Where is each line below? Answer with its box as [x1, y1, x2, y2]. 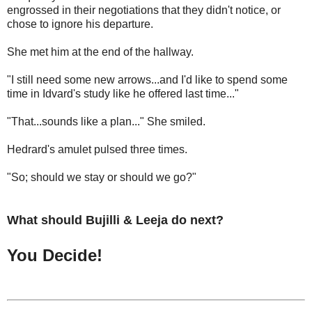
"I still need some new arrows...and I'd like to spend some [7, 74, 288, 86]
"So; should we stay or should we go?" [7, 171, 196, 184]
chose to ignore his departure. [7, 18, 153, 31]
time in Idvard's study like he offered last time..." [7, 88, 239, 100]
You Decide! [7, 246, 102, 265]
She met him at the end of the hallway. [7, 46, 194, 58]
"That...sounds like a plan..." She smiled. [7, 116, 205, 128]
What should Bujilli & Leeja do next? [7, 213, 224, 228]
